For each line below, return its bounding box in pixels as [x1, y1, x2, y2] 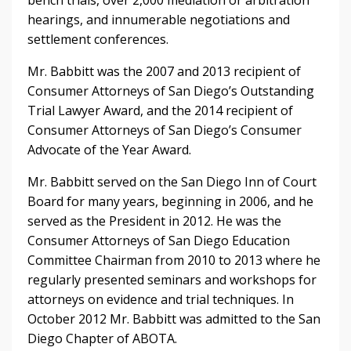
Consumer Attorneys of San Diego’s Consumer [27, 121, 302, 139]
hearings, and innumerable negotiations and [27, 10, 290, 28]
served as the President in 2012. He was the [27, 212, 281, 230]
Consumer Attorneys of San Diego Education [27, 231, 290, 249]
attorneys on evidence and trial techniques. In [27, 290, 294, 308]
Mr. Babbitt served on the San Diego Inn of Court [27, 172, 317, 190]
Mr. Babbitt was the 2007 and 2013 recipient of [27, 62, 301, 80]
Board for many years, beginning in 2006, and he [27, 192, 313, 210]
